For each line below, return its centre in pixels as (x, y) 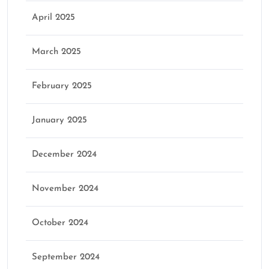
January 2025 (59, 121)
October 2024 (60, 223)
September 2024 (66, 258)
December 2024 (64, 155)
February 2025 (62, 86)
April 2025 (53, 18)
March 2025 (56, 52)
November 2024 (65, 189)
